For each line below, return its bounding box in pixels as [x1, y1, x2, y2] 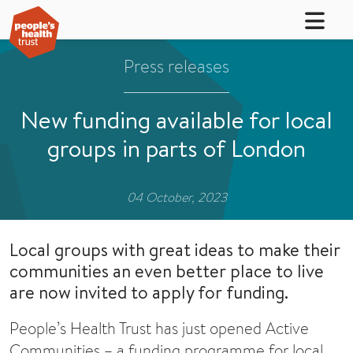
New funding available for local [20, 103, 333, 136]
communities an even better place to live [9, 258, 324, 283]
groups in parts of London [47, 132, 306, 165]
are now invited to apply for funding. [9, 280, 288, 304]
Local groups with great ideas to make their [9, 237, 340, 262]
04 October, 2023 [126, 188, 227, 206]
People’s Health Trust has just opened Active [9, 318, 309, 340]
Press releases [124, 54, 229, 78]
